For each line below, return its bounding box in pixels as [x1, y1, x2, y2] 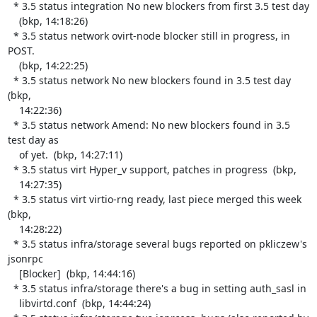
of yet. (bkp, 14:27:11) [7, 147, 19, 161]
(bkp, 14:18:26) [7, 13, 19, 28]
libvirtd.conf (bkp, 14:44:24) [7, 296, 19, 310]
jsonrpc [7, 251, 43, 265]
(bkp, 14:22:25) [7, 58, 19, 72]
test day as [7, 132, 59, 146]
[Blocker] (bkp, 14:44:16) [7, 266, 19, 280]
